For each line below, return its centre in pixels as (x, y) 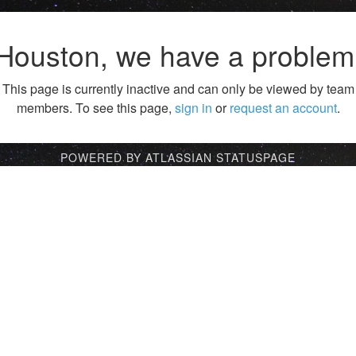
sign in (193, 108)
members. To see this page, (95, 108)
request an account (283, 108)
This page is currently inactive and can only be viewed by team (178, 89)
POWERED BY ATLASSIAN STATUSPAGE (178, 158)
